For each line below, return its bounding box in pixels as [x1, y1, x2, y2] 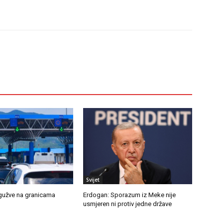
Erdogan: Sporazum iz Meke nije [83, 191, 176, 199]
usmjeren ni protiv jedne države [83, 200, 172, 208]
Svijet [86, 176, 100, 184]
